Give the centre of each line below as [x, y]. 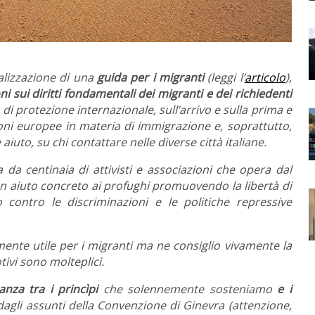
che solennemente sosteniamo [188, 289]
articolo [265, 78]
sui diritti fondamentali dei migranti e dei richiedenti [152, 94]
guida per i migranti [151, 78]
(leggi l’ [224, 78]
